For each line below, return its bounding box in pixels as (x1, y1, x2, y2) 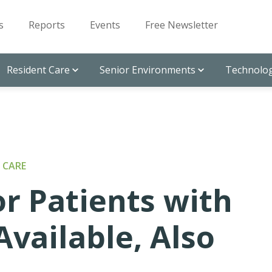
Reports (29, 18, 65, 32)
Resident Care (7, 63, 70, 76)
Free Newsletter (145, 18, 218, 32)
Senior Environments (100, 63, 195, 76)
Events (90, 18, 120, 32)
